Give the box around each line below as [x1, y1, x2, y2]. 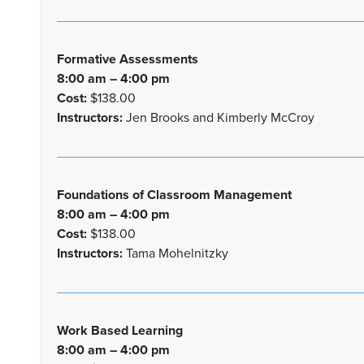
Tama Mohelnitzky [122, 245, 228, 262]
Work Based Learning [56, 323, 183, 339]
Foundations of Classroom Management [56, 187, 292, 203]
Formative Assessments [56, 51, 198, 67]
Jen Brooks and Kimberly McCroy [122, 110, 314, 126]
